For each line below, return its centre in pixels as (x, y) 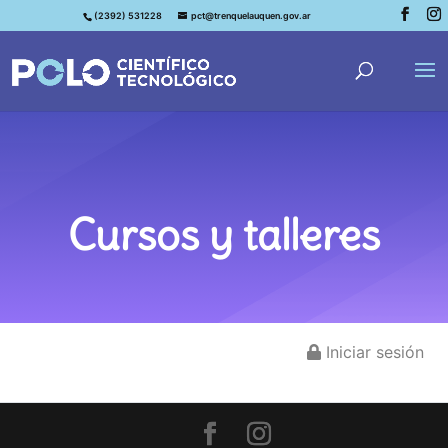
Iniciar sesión (372, 352)
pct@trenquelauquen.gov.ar (250, 15)
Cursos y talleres (223, 235)
